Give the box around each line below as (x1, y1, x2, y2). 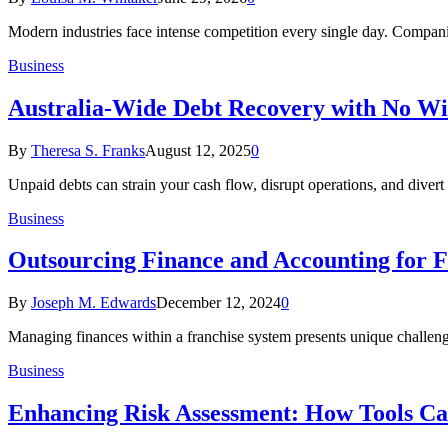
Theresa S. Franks (31, 141, 145, 159)
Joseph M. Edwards (31, 294, 156, 312)
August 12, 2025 (145, 141, 251, 159)
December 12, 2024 (156, 294, 281, 312)
